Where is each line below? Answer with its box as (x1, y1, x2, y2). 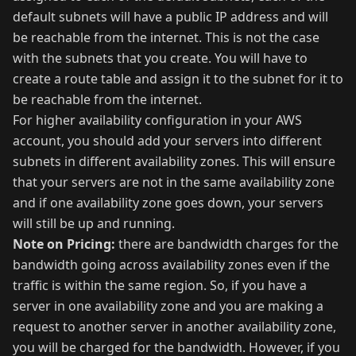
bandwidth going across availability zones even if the (13, 255, 330, 273)
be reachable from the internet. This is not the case (13, 28, 319, 46)
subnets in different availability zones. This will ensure (13, 152, 335, 170)
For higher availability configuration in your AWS (13, 110, 302, 129)
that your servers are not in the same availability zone (13, 172, 335, 191)
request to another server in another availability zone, (13, 317, 336, 335)
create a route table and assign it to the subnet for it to (13, 69, 343, 87)
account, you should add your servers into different (13, 131, 322, 149)
